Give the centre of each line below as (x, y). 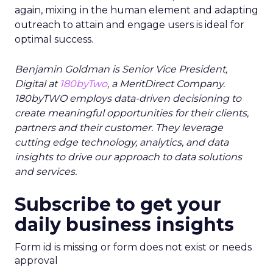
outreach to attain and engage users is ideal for (129, 25)
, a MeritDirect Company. (166, 84)
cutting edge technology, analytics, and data (122, 142)
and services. (46, 172)
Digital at (37, 84)
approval (36, 261)
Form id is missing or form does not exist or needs (133, 247)
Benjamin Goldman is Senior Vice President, (121, 69)
